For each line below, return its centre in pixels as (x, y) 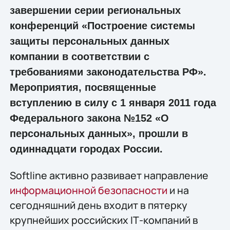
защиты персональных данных (89, 41)
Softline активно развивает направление (109, 175)
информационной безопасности (88, 190)
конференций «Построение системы (102, 25)
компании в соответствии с (79, 56)
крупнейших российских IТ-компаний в (104, 220)
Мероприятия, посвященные (83, 87)
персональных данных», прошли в (99, 133)
